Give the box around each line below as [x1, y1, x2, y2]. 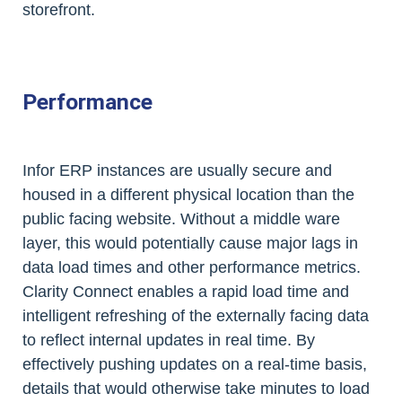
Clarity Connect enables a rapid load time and [22, 283, 349, 301]
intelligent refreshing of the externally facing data [22, 307, 369, 326]
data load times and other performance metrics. [22, 258, 361, 277]
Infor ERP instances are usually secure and [22, 162, 332, 180]
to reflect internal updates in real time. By [22, 331, 315, 350]
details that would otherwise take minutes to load [22, 380, 370, 398]
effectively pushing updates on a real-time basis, [22, 355, 367, 374]
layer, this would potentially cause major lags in [22, 234, 358, 253]
